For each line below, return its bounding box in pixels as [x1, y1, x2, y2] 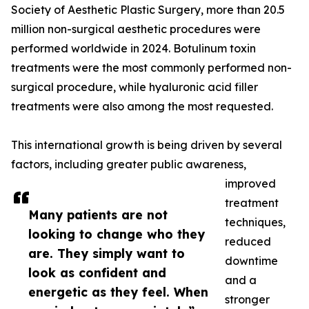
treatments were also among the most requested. [11, 99, 273, 114]
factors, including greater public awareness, [11, 157, 246, 172]
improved [225, 177, 276, 191]
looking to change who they [28, 226, 205, 242]
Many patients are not [28, 207, 168, 223]
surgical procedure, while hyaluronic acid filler [11, 80, 258, 94]
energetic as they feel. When [28, 284, 208, 300]
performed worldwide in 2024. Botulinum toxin [11, 41, 256, 56]
